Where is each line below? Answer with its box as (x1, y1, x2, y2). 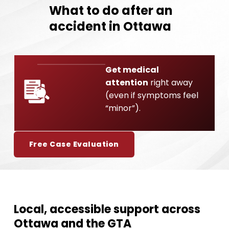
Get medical (105, 64, 159, 76)
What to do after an (49, 2, 173, 19)
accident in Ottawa (49, 18, 171, 35)
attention (105, 77, 148, 88)
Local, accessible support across (13, 201, 200, 217)
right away (148, 77, 193, 88)
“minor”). (105, 102, 141, 114)
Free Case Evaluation (29, 139, 119, 149)
